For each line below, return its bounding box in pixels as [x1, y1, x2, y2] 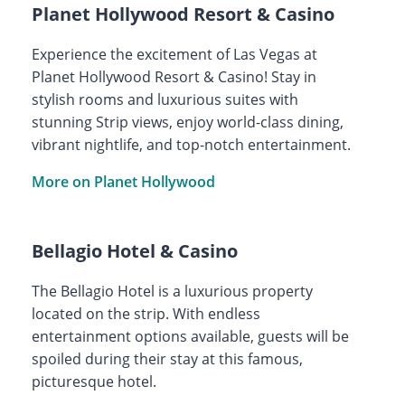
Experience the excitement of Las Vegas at [31, 43, 317, 64]
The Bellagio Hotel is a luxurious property [31, 280, 313, 301]
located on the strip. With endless [31, 303, 260, 324]
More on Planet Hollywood [31, 171, 215, 192]
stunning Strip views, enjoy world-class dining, [31, 111, 344, 132]
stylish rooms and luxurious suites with [31, 89, 298, 109]
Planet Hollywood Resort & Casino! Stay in [31, 66, 316, 87]
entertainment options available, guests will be [31, 325, 349, 346]
